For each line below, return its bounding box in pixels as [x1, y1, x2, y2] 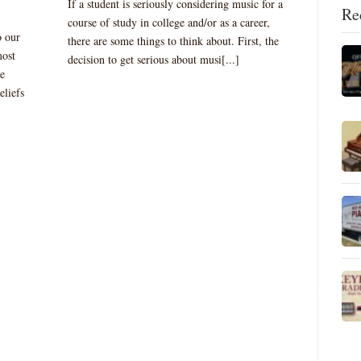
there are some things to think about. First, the [68, 33, 279, 48]
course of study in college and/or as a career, [68, 15, 270, 30]
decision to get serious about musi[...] [68, 52, 239, 67]
